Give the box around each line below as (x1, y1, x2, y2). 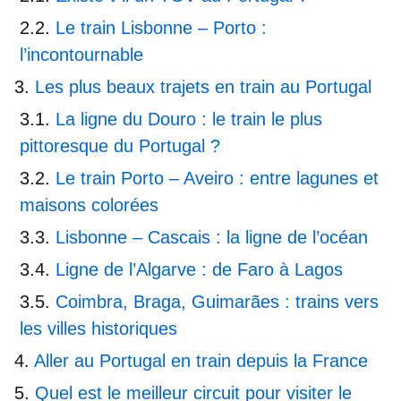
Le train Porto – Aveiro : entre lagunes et (55, 167, 379, 188)
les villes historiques (20, 318, 177, 338)
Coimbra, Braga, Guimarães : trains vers (55, 291, 379, 311)
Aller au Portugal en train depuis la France (34, 350, 368, 371)
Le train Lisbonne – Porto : (55, 17, 267, 38)
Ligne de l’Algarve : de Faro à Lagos (55, 259, 343, 279)
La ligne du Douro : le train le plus (55, 108, 322, 129)
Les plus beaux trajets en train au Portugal (35, 76, 371, 97)
